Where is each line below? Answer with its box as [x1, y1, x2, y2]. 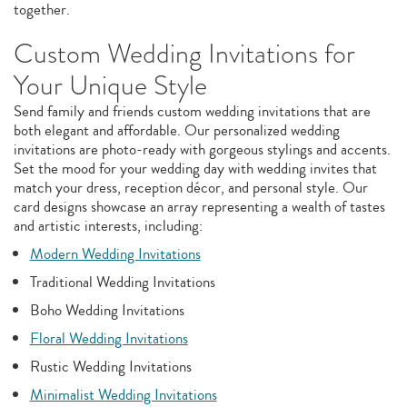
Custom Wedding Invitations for [14, 35, 355, 73]
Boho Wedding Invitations [29, 299, 184, 322]
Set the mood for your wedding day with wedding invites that [14, 157, 377, 180]
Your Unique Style [14, 66, 207, 104]
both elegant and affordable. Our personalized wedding [14, 119, 340, 142]
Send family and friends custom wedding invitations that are [14, 100, 371, 123]
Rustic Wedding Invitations [29, 355, 192, 378]
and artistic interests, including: [14, 214, 203, 237]
